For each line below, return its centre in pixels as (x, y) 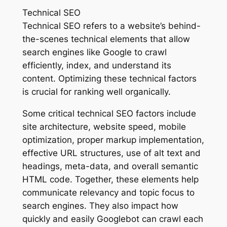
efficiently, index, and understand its (97, 66)
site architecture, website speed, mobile (104, 126)
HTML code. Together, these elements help (110, 179)
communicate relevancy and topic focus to (108, 192)
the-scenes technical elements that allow (106, 39)
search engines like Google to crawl (94, 52)
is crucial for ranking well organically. (96, 92)
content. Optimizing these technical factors (109, 79)
